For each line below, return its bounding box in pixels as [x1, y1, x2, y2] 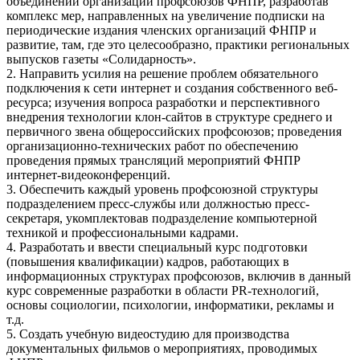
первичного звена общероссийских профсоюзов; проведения [6, 125, 342, 139]
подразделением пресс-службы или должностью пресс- [6, 197, 309, 211]
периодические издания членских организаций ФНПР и [6, 23, 317, 38]
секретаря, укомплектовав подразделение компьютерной [6, 211, 317, 226]
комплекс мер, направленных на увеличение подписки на [6, 9, 325, 23]
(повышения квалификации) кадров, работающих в [6, 255, 289, 269]
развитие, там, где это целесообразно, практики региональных [6, 38, 350, 52]
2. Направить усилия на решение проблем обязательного [6, 67, 318, 81]
